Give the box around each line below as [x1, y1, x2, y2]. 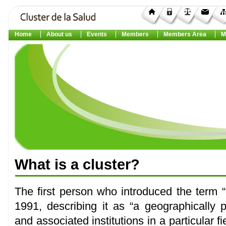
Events [87, 31, 107, 38]
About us [46, 31, 72, 38]
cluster [83, 156, 131, 173]
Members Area [163, 31, 206, 38]
